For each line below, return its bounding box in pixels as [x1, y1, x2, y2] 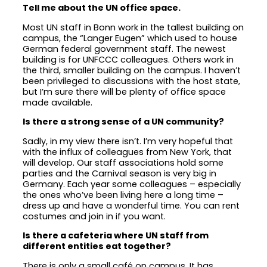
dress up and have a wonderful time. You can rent [23, 199, 240, 212]
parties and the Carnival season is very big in [23, 167, 217, 179]
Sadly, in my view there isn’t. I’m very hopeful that [23, 135, 234, 147]
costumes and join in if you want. [23, 210, 169, 222]
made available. [23, 96, 95, 108]
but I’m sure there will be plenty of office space [23, 85, 226, 98]
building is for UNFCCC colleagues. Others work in [23, 53, 234, 66]
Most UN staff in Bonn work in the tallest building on [23, 21, 244, 33]
